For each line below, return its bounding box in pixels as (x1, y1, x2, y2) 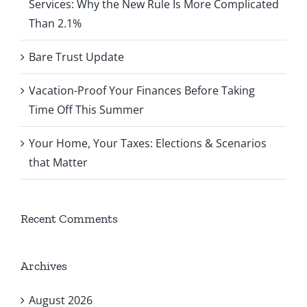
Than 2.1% (29, 15, 82, 31)
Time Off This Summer (29, 101, 144, 117)
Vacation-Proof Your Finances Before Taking (29, 82, 255, 98)
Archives (21, 258, 67, 273)
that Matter (29, 154, 88, 170)
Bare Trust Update (29, 49, 124, 64)
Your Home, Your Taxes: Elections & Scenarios (29, 135, 267, 151)
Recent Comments (21, 210, 118, 226)
